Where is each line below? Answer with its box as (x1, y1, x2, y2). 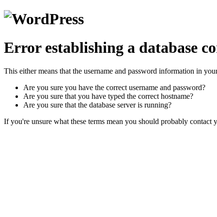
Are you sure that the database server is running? (23, 101, 171, 109)
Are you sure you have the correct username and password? (23, 83, 205, 92)
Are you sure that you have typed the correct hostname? (23, 92, 193, 101)
